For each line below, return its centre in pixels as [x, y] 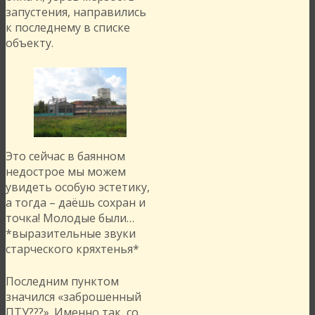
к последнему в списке [68, 28]
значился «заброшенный [73, 297]
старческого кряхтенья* [72, 249]
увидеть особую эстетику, [78, 187]
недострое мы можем [66, 172]
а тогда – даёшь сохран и [76, 203]
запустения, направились [76, 12]
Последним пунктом [62, 282]
